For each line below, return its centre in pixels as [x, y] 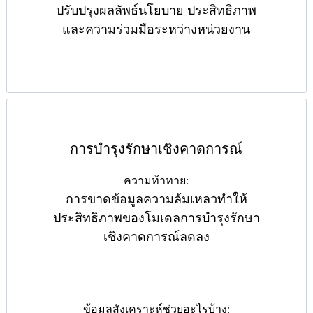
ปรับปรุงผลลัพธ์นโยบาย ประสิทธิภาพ [156, 11]
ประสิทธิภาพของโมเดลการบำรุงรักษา [156, 218]
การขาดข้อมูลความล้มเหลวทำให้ [156, 199]
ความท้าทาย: [156, 181]
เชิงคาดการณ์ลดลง [156, 237]
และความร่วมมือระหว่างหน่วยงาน [156, 30]
